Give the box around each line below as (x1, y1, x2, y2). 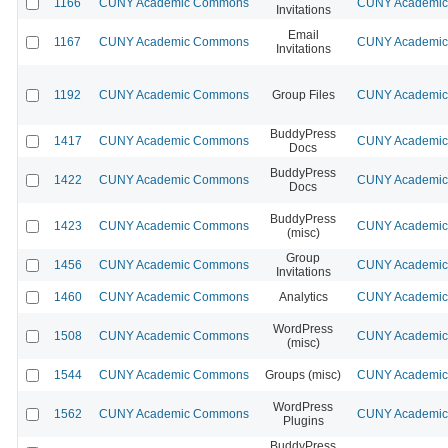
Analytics (278, 289, 328, 304)
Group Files (271, 87, 335, 102)
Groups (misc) (265, 367, 341, 382)
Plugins (282, 413, 324, 428)
